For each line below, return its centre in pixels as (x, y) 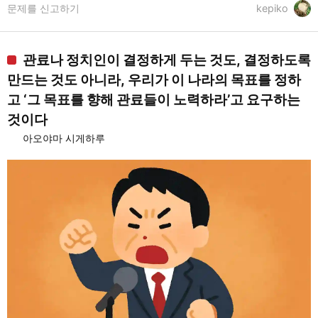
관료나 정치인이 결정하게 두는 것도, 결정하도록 (167, 59)
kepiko (272, 8)
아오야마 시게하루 (64, 138)
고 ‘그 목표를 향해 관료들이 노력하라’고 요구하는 (154, 99)
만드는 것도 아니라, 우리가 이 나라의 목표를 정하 (154, 79)
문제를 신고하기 (43, 8)
